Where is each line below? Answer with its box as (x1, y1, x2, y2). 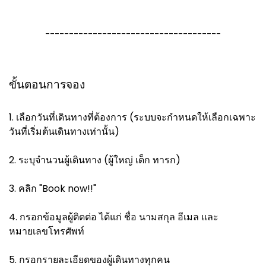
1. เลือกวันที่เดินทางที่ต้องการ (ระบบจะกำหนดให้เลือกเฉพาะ (9, 110, 256, 124)
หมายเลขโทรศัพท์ (9, 224, 84, 238)
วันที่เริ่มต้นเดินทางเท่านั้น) (9, 125, 119, 138)
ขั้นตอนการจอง (9, 77, 85, 93)
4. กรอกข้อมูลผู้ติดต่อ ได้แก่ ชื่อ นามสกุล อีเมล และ (9, 210, 218, 224)
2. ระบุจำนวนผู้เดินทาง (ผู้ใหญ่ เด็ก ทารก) (9, 153, 180, 167)
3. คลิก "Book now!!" (9, 182, 96, 195)
